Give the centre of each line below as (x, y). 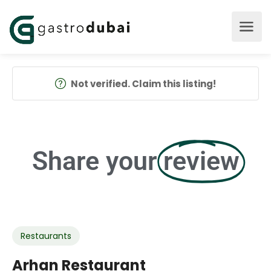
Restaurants (46, 236)
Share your (94, 161)
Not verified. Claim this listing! (143, 84)
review (201, 161)
